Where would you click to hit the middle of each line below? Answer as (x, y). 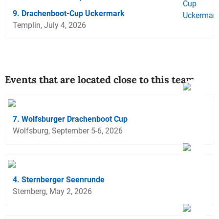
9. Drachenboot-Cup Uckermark (69, 13)
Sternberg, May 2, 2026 (52, 191)
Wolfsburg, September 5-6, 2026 (68, 131)
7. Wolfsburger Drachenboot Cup (70, 119)
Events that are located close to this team (100, 79)
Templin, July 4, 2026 (49, 25)
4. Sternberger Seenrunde (59, 179)
